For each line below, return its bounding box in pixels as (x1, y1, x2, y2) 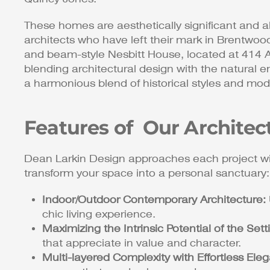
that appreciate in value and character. (42, 237, 241, 250)
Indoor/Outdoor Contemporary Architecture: (42, 194, 266, 206)
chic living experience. (42, 209, 155, 221)
